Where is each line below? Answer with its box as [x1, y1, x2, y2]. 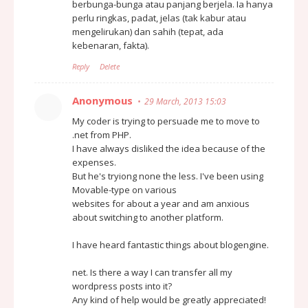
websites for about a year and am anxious [72, 197, 250, 210]
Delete [100, 60, 120, 71]
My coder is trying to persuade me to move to [72, 114, 260, 127]
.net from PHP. [72, 128, 131, 141]
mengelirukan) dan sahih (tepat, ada [72, 25, 223, 38]
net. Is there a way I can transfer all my [72, 265, 232, 278]
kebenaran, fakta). [72, 38, 149, 52]
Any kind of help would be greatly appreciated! [72, 293, 266, 306]
